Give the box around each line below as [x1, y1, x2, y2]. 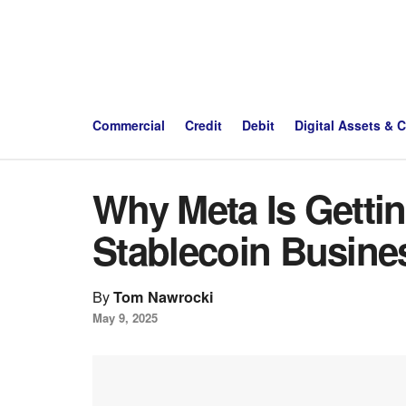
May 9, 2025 [92, 308, 158, 326]
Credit [185, 115, 222, 134]
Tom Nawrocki [113, 285, 214, 307]
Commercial [92, 115, 165, 134]
